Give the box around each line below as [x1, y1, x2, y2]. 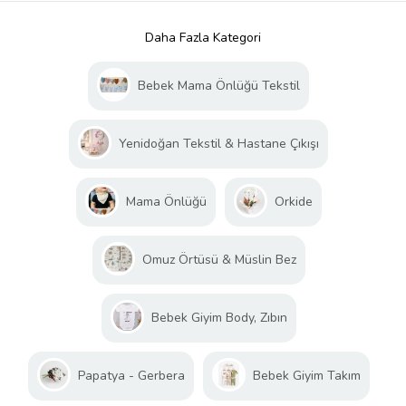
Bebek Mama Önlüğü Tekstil [138, 77, 300, 95]
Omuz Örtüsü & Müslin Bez [141, 251, 296, 269]
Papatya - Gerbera [77, 367, 185, 385]
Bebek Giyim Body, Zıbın [150, 309, 287, 327]
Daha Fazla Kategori [145, 29, 261, 47]
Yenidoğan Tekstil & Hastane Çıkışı [119, 135, 319, 153]
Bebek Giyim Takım [252, 367, 361, 385]
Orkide [274, 193, 313, 211]
